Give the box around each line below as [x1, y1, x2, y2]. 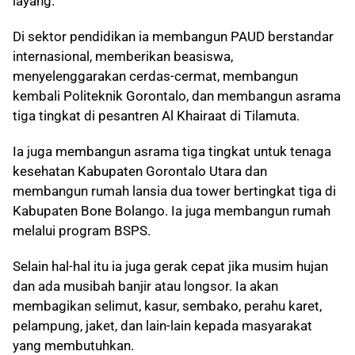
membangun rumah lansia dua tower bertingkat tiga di [13, 183, 336, 199]
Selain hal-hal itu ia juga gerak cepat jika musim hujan [13, 258, 328, 274]
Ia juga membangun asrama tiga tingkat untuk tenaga [13, 143, 331, 159]
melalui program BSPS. [13, 223, 151, 239]
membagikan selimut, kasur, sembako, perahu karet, [13, 298, 322, 314]
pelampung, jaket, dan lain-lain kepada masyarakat [13, 318, 312, 334]
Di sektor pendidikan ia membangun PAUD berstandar [13, 29, 334, 44]
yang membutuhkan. [13, 338, 134, 353]
